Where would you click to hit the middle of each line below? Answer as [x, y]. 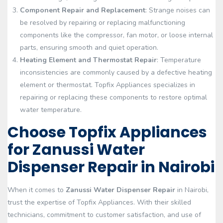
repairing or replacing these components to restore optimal [113, 97]
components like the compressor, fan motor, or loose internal [116, 35]
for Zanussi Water [76, 150]
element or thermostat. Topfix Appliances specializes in [108, 85]
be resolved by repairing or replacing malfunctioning [103, 23]
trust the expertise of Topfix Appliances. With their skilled [99, 202]
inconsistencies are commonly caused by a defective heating [116, 72]
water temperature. [51, 110]
